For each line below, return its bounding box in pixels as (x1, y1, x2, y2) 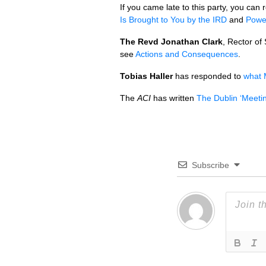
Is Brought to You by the (120, 15, 213, 24)
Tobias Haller (120, 71, 173, 81)
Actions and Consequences (135, 49, 238, 59)
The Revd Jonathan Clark (120, 37, 223, 46)
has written (151, 93, 197, 103)
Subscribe (192, 160, 229, 170)
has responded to (173, 71, 243, 81)
